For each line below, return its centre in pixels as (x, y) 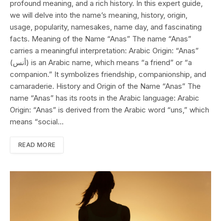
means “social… (37, 122)
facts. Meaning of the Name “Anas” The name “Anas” (101, 39)
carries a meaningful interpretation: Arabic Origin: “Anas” (104, 51)
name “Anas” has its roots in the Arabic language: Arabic (105, 98)
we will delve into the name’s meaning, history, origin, (99, 15)
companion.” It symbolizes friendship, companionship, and (108, 74)
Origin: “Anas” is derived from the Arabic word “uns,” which (110, 110)
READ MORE (37, 145)
